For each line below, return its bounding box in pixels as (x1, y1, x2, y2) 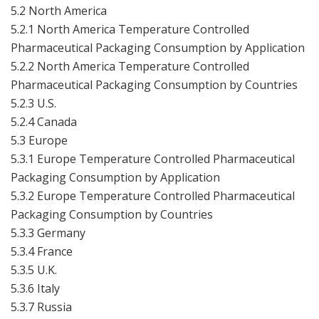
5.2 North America (11, 2, 107, 19)
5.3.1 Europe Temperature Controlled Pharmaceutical (11, 150, 295, 167)
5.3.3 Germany (11, 224, 85, 241)
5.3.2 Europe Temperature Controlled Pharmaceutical (11, 187, 295, 204)
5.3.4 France (11, 243, 73, 259)
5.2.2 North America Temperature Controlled (11, 58, 249, 74)
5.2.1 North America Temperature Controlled (11, 21, 249, 37)
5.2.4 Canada (11, 113, 77, 130)
